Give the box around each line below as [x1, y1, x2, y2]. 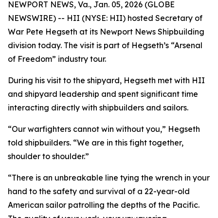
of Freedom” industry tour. [8, 54, 106, 64]
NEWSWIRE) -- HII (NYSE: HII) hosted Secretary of [8, 13, 202, 23]
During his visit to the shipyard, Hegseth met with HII [8, 75, 205, 85]
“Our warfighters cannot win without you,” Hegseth [8, 124, 200, 134]
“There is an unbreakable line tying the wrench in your [8, 173, 210, 182]
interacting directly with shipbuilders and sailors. [8, 103, 188, 112]
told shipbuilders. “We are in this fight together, [8, 138, 183, 147]
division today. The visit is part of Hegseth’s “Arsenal [8, 40, 202, 50]
